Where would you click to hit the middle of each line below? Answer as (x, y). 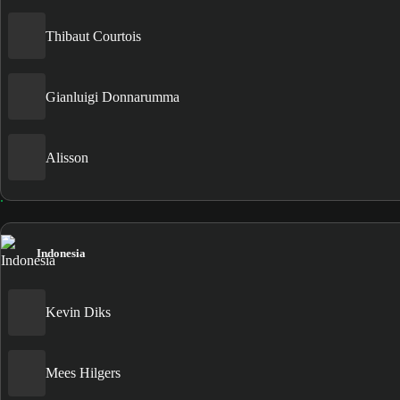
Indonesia (61, 253)
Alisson (67, 157)
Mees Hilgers (83, 373)
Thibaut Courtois (93, 36)
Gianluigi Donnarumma (112, 96)
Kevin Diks (78, 312)
